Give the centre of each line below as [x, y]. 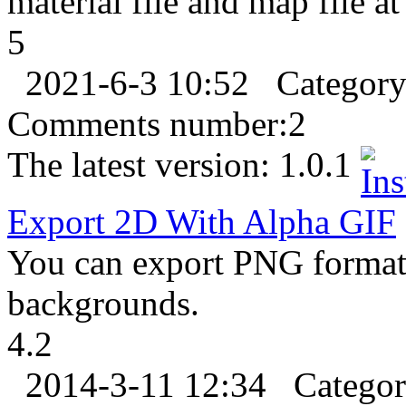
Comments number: [148, 124]
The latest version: [143, 165]
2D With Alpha [217, 222]
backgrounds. [103, 304]
